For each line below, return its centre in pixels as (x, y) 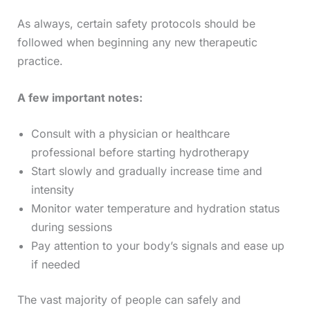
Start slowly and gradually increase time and (146, 171)
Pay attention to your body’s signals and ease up (157, 246)
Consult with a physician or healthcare (130, 134)
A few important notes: (80, 97)
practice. (40, 61)
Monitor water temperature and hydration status (155, 209)
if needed (55, 265)
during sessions (71, 227)
